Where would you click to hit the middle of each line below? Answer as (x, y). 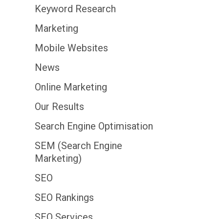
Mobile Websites (71, 48)
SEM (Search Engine (78, 146)
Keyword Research (75, 9)
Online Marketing (71, 87)
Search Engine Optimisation (94, 126)
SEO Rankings (64, 197)
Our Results (59, 107)
